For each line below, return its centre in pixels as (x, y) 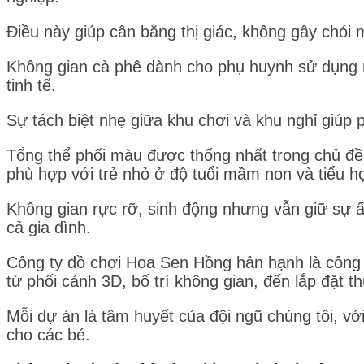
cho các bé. (48, 334)
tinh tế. (31, 85)
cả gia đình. (49, 227)
